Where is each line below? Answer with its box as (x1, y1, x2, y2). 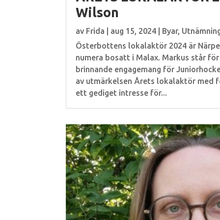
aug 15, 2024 (110, 26, 157, 35)
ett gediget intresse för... (76, 88, 167, 97)
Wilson (76, 4, 119, 20)
